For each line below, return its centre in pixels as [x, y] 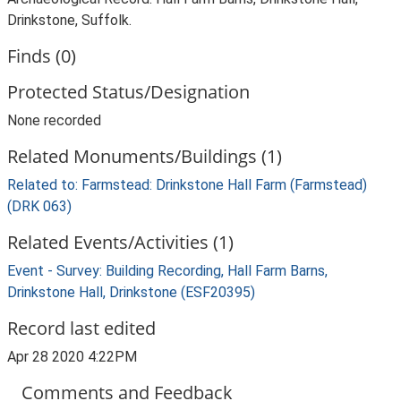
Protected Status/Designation [128, 92]
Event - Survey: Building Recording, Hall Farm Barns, [167, 271]
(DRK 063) [39, 206]
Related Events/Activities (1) [120, 242]
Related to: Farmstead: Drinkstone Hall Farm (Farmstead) [187, 185]
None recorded [54, 120]
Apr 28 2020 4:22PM [72, 357]
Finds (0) [42, 56]
